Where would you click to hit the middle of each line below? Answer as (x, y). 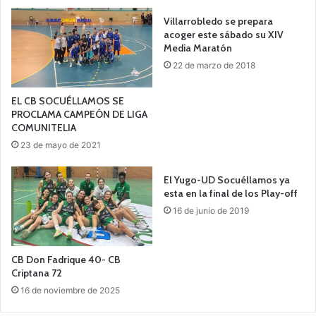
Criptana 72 (37, 273)
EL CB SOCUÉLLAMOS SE (68, 101)
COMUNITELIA (44, 127)
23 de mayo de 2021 (61, 145)
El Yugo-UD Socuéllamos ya (227, 180)
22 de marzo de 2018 (214, 65)
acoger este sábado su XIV (224, 35)
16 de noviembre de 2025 (70, 290)
